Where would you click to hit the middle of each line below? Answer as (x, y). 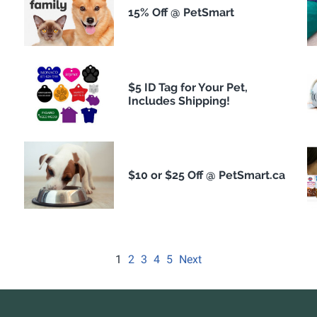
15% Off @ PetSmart (181, 13)
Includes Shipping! (179, 100)
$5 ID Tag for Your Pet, (188, 87)
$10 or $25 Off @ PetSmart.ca (206, 175)
